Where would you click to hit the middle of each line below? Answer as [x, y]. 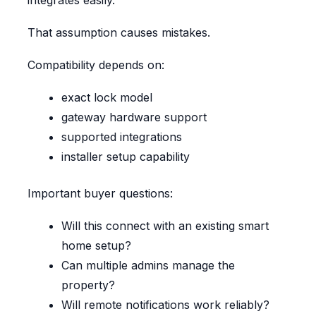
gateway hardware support [134, 117]
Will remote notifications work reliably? [165, 305]
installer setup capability [125, 157]
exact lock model [107, 98]
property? [88, 285]
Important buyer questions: [100, 194]
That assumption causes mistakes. [119, 33]
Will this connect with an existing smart [165, 226]
